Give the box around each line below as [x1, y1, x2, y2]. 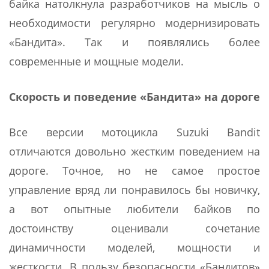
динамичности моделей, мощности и [9, 240, 260, 255]
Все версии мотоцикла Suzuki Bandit [9, 124, 260, 139]
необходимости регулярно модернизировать [9, 15, 260, 30]
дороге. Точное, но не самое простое [9, 163, 260, 178]
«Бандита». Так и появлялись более [9, 34, 260, 49]
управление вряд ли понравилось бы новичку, [9, 182, 260, 197]
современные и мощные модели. [9, 53, 184, 68]
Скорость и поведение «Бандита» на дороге [9, 89, 260, 104]
